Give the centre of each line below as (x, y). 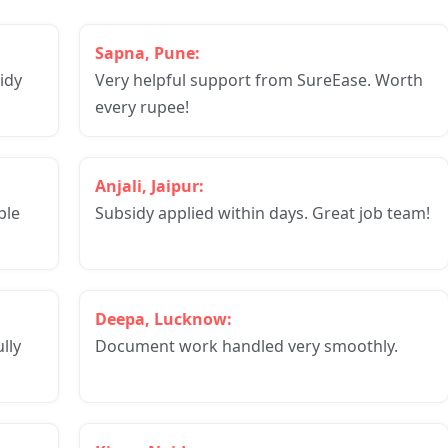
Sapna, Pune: (147, 53)
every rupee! (142, 107)
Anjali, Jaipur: (149, 186)
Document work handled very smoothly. (246, 346)
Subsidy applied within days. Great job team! (262, 213)
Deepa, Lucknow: (163, 319)
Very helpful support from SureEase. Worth (259, 80)
